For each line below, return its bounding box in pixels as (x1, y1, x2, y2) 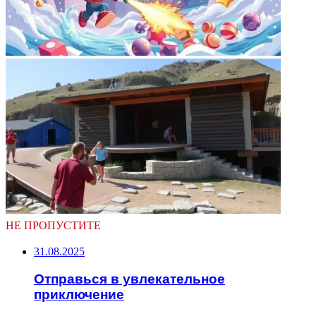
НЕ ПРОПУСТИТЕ (6, 217, 101, 234)
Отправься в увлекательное (34, 272, 225, 287)
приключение (34, 287, 124, 303)
